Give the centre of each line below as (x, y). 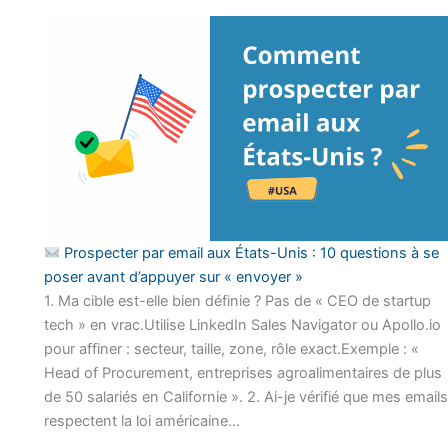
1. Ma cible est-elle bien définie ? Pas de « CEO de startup (237, 300)
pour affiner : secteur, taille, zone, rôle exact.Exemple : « (231, 348)
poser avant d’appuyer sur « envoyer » (173, 276)
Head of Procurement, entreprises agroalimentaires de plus (242, 372)
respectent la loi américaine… (141, 420)
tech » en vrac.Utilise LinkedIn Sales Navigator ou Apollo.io (242, 324)
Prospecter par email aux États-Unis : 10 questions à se (250, 252)
